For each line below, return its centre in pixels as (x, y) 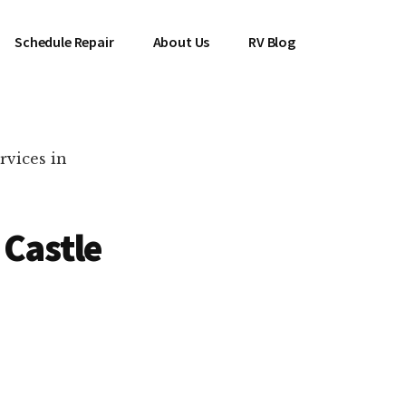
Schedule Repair (64, 42)
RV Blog (272, 42)
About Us (181, 42)
